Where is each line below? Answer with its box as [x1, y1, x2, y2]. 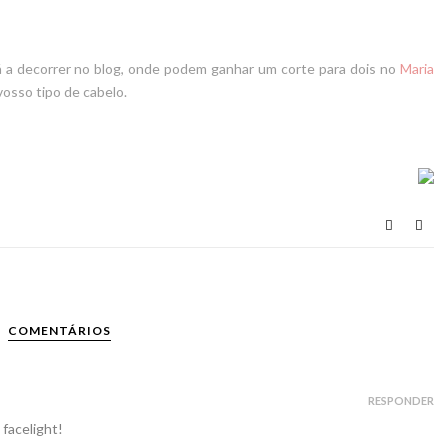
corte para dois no [281, 59, 401, 77]
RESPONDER [368, 393, 434, 407]
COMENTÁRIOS [7, 322, 111, 338]
